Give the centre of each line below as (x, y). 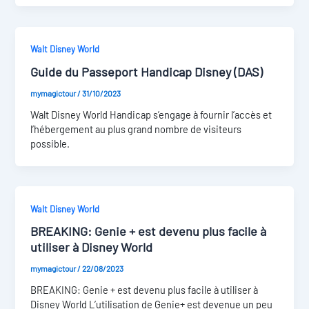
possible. (50, 143)
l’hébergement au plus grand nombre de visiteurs (136, 129)
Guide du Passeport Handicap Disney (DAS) (147, 72)
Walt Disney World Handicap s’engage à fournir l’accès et (151, 114)
